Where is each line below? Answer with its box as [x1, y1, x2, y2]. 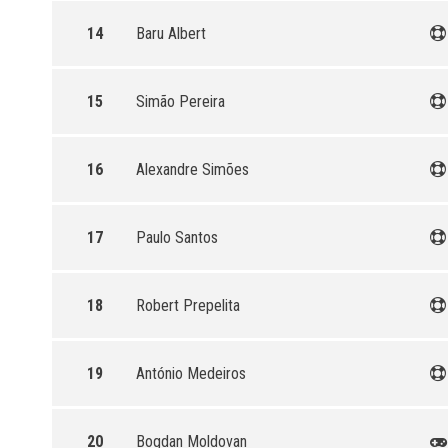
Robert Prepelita [136, 296, 240, 315]
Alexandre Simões [136, 160, 249, 179]
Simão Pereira [136, 92, 225, 111]
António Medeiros [136, 364, 246, 383]
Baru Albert [136, 24, 206, 43]
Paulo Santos [136, 228, 218, 247]
